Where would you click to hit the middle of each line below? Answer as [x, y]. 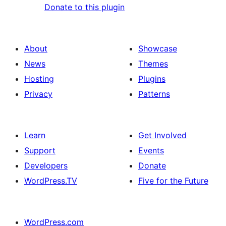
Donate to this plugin [84, 7]
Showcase [158, 48]
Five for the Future [173, 180]
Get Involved [162, 135]
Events [151, 150]
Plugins [152, 78]
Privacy [38, 94]
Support [40, 150]
